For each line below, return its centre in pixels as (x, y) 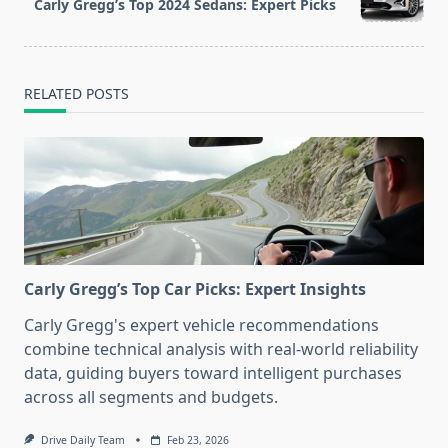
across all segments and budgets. (151, 397)
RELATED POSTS (76, 94)
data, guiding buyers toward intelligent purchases (213, 373)
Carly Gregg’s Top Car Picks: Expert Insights (195, 289)
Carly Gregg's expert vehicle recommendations (201, 325)
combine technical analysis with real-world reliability (221, 349)
